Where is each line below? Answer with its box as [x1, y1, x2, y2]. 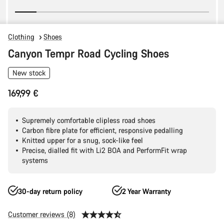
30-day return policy [18, 186, 82, 196]
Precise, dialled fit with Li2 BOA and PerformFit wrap [22, 145, 187, 155]
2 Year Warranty [122, 186, 171, 196]
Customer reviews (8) [8, 209, 75, 219]
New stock [12, 68, 45, 77]
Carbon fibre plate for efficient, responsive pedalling [22, 125, 183, 135]
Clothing [8, 32, 34, 41]
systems [22, 155, 48, 165]
